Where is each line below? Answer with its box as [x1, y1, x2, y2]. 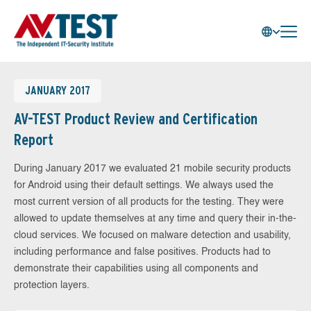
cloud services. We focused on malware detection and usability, [14, 230, 291, 240]
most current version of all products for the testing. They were [14, 197, 284, 207]
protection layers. [14, 280, 90, 290]
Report [14, 131, 53, 149]
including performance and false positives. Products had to [14, 247, 271, 257]
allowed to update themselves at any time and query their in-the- [14, 214, 296, 224]
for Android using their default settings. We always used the [14, 180, 274, 190]
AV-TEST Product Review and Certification [14, 110, 258, 128]
